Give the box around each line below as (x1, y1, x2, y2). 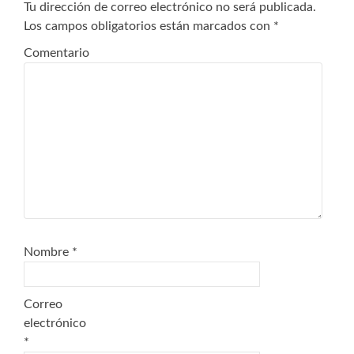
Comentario (24, 47, 89, 59)
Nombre (24, 246, 72, 258)
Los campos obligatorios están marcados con (24, 20, 273, 32)
